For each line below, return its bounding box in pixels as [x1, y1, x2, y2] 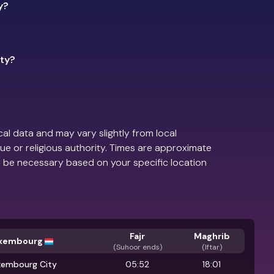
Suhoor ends [116, 242, 160, 252]
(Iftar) [201, 242, 222, 252]
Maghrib [193, 230, 230, 242]
